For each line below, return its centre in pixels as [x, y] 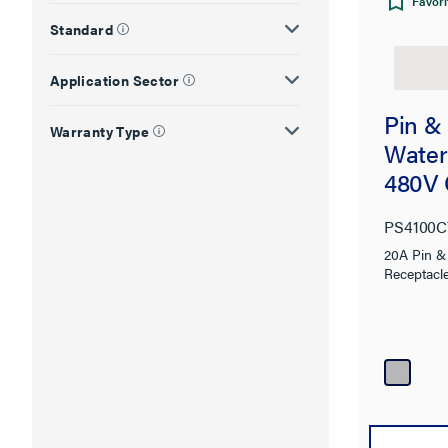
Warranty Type [99, 130]
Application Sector [114, 79]
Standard [81, 28]
